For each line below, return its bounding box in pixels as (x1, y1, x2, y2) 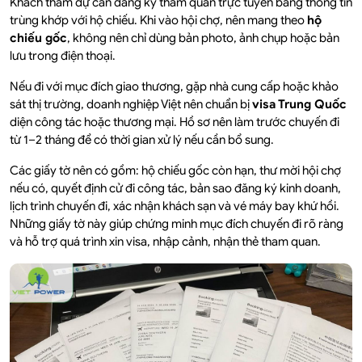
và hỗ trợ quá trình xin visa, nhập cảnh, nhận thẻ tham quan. (10, 234, 321, 250)
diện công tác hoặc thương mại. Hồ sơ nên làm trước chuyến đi (10, 115, 339, 130)
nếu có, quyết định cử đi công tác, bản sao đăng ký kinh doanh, (10, 181, 341, 196)
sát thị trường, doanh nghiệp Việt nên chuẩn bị (10, 97, 252, 112)
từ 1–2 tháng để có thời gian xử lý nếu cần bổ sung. (10, 133, 274, 148)
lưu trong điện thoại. (10, 48, 116, 64)
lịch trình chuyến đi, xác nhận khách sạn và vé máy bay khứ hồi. (10, 199, 339, 214)
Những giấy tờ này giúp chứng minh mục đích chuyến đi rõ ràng (10, 217, 343, 232)
